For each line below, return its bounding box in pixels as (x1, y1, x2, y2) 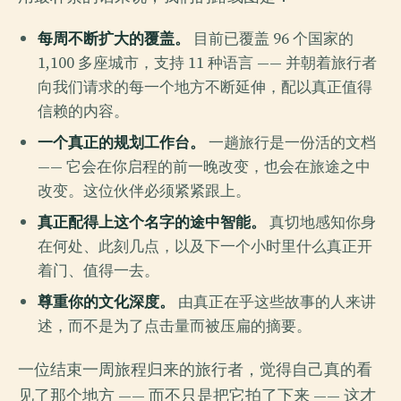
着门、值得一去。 (38, 260, 159, 281)
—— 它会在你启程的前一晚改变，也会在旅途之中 (38, 156, 371, 177)
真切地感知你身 (266, 211, 376, 233)
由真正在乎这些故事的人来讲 (175, 291, 376, 312)
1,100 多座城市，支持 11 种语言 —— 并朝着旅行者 (38, 52, 377, 73)
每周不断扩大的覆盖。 (38, 28, 190, 49)
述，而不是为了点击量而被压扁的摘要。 (38, 315, 311, 337)
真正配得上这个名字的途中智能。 (38, 211, 266, 233)
